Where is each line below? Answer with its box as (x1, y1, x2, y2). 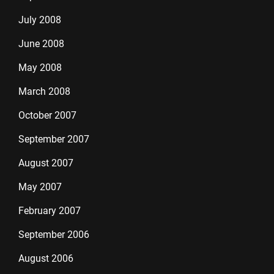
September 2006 (18, 229, 89, 240)
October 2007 (18, 109, 76, 121)
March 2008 (18, 86, 70, 97)
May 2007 (18, 181, 62, 193)
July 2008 (18, 14, 61, 26)
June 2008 (18, 38, 64, 50)
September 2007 (18, 133, 89, 145)
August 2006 (18, 253, 73, 264)
